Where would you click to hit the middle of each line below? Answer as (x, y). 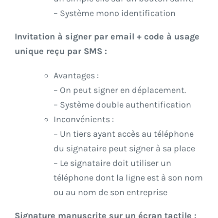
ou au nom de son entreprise (110, 192)
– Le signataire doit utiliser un (112, 163)
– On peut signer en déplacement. (120, 90)
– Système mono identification (115, 13)
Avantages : (76, 76)
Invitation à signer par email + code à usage (107, 37)
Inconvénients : (84, 119)
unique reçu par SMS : (61, 51)
